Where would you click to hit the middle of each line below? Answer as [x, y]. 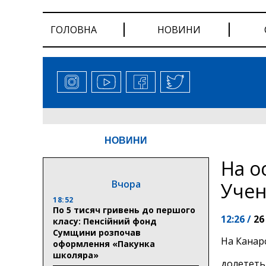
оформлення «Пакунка [104, 243]
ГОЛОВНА [74, 30]
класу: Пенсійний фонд [105, 221]
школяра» [76, 255]
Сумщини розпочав [97, 232]
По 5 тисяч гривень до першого [124, 210]
